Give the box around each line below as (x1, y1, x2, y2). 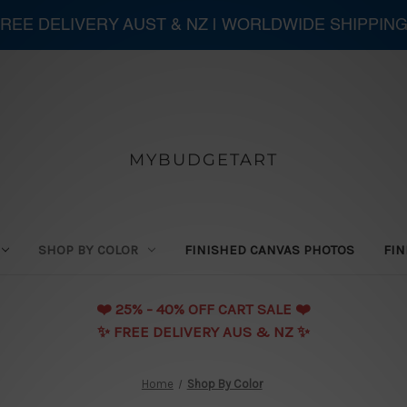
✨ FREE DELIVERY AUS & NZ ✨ (97, 322, 310, 341)
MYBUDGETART (128, 149, 278, 170)
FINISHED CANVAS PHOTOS (184, 241, 355, 258)
